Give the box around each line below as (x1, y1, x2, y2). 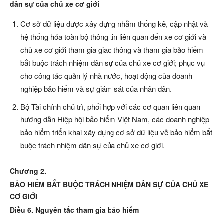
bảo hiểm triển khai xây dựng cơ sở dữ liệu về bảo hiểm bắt (20, 127, 212, 138)
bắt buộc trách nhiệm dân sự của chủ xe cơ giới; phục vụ (20, 57, 205, 68)
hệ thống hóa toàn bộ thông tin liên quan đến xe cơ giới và (20, 31, 206, 42)
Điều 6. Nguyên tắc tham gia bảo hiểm (10, 205, 139, 215)
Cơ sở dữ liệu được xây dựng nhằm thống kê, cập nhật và (20, 18, 208, 29)
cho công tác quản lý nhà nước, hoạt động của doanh (20, 70, 192, 81)
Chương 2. (10, 166, 46, 176)
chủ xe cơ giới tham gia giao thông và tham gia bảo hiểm (20, 44, 203, 55)
